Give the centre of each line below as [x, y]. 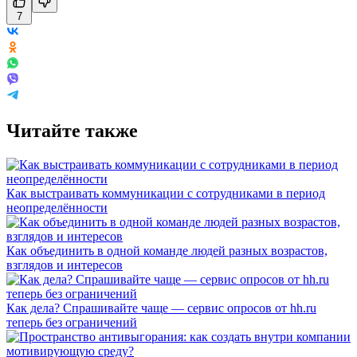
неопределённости [57, 207]
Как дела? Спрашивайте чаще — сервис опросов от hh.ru [161, 308]
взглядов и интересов [65, 265]
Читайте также [72, 130]
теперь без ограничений [72, 322]
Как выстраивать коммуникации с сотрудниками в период [166, 193]
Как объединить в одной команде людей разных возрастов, [167, 250]
